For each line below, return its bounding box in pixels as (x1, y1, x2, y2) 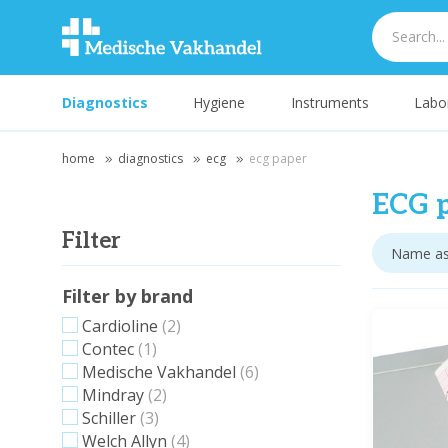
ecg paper (249, 150, 307, 167)
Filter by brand (62, 284, 193, 308)
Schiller (82, 407, 136, 429)
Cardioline (82, 315, 158, 337)
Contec (82, 338, 134, 360)
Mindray (82, 384, 144, 406)
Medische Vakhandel (82, 361, 236, 383)
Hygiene (193, 93, 246, 112)
